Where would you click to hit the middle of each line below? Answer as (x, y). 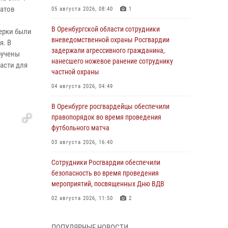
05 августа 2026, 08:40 (82, 9)
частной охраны (75, 72)
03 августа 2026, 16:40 (82, 142)
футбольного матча (80, 128)
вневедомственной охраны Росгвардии (110, 40)
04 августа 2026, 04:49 (82, 86)
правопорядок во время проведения (106, 117)
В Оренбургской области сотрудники (106, 29)
